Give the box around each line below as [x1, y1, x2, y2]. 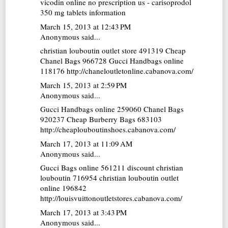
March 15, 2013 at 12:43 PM [40, 21, 131, 32]
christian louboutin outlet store [40, 45, 137, 56]
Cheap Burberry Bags [67, 114, 136, 125]
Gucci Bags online [40, 162, 99, 173]
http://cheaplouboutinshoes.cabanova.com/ [40, 124, 176, 135]
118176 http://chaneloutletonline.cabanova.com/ [40, 66, 194, 76]
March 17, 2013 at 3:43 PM [40, 207, 127, 217]
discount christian [127, 162, 184, 173]
